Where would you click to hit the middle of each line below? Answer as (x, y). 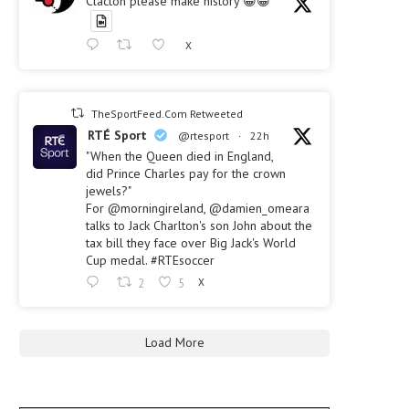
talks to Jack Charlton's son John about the (199, 226)
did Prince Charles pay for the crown (186, 174)
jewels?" (109, 191)
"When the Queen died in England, (179, 157)
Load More (174, 343)
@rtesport (204, 136)
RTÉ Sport (117, 136)
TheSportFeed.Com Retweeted (168, 114)
